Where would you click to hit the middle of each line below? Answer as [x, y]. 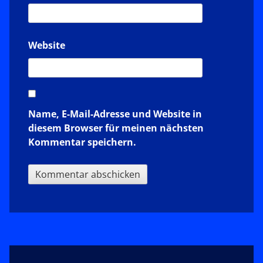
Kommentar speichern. [82, 142]
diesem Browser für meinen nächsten [116, 128]
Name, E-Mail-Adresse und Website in [115, 114]
